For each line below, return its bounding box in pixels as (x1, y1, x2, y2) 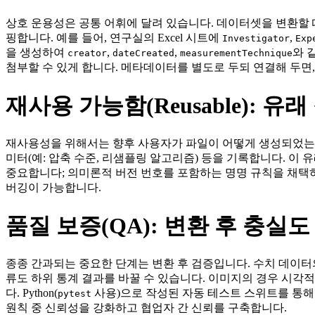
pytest (58, 288, 91, 300)
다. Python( (6, 287, 58, 300)
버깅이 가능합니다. (6, 181, 101, 194)
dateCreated (112, 48, 174, 59)
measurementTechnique (180, 48, 292, 59)
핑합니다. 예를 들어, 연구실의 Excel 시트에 (6, 32, 222, 44)
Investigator (222, 33, 290, 44)
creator (67, 48, 107, 59)
